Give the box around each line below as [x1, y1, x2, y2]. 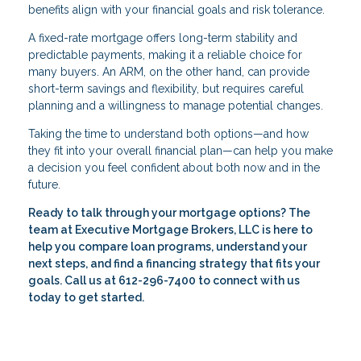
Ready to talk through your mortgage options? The [28, 205, 310, 219]
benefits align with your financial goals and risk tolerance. [28, 2, 325, 16]
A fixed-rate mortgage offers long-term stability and [28, 31, 297, 44]
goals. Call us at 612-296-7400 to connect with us [28, 273, 300, 287]
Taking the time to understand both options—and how [28, 127, 309, 140]
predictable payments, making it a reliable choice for [28, 48, 302, 61]
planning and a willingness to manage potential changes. [28, 98, 323, 112]
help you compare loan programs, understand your [28, 239, 307, 253]
